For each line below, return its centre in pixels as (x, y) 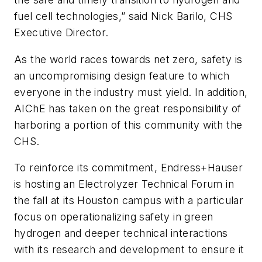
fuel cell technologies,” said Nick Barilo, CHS (123, 16)
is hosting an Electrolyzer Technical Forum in (124, 184)
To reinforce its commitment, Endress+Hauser (129, 168)
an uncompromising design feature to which (122, 75)
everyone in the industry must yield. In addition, (131, 92)
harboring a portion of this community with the (128, 125)
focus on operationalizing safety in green (114, 217)
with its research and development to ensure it (129, 250)
